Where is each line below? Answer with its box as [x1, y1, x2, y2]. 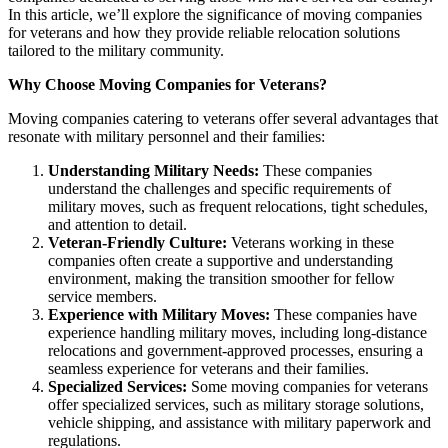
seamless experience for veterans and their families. [48, 359, 369, 377]
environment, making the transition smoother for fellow [48, 269, 395, 287]
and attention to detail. [48, 215, 187, 233]
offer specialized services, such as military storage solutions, [48, 395, 424, 413]
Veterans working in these [227, 233, 394, 251]
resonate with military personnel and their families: [8, 127, 325, 145]
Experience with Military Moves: [48, 305, 270, 323]
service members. [48, 287, 157, 305]
